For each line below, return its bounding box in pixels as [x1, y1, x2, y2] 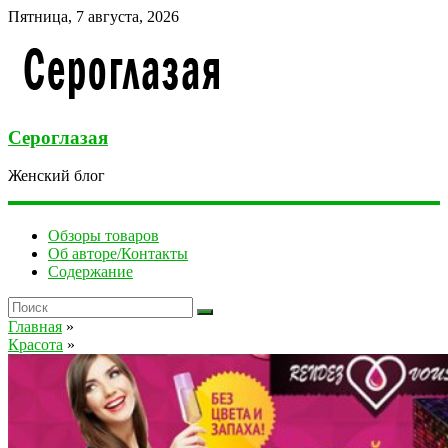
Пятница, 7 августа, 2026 [8, 8, 179, 25]
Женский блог [8, 167, 105, 185]
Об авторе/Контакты [48, 244, 188, 262]
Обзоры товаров [48, 226, 159, 244]
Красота [8, 335, 63, 353]
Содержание [48, 262, 133, 280]
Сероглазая [8, 126, 108, 148]
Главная [8, 317, 62, 335]
